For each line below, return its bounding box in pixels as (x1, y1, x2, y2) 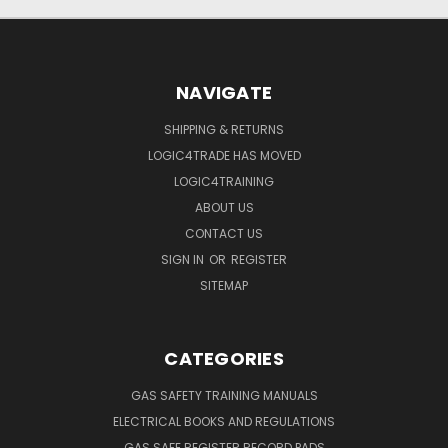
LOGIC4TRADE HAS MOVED (147, 146, 301, 164)
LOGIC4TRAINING (174, 172, 274, 190)
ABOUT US (194, 198, 254, 216)
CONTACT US (185, 224, 263, 242)
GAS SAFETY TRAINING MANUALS (130, 386, 318, 404)
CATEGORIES (164, 345, 284, 371)
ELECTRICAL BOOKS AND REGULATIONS (113, 412, 335, 430)
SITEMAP (200, 276, 248, 294)
